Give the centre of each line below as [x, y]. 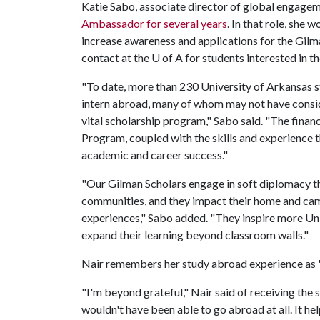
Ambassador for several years [154, 23]
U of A [167, 57]
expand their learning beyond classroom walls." [195, 235]
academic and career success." [155, 155]
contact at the [116, 57]
